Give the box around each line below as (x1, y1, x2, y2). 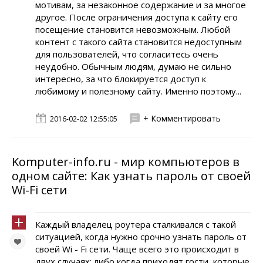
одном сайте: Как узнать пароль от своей (12, 168, 251, 184)
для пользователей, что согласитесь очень (35, 48, 218, 60)
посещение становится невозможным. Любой (35, 23, 230, 35)
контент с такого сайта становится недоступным (35, 36, 242, 48)
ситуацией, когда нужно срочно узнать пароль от (35, 231, 247, 242)
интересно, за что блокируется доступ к (35, 73, 206, 85)
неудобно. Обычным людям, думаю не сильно (35, 60, 231, 72)
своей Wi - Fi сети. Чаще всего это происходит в (35, 243, 239, 255)
